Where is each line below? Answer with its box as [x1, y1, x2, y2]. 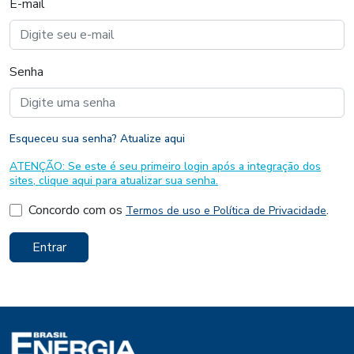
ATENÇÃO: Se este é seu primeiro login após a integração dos [9, 158, 321, 174]
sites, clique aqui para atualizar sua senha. [9, 172, 218, 188]
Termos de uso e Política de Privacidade [126, 202, 326, 218]
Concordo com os [28, 201, 126, 219]
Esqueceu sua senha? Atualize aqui [9, 130, 185, 146]
